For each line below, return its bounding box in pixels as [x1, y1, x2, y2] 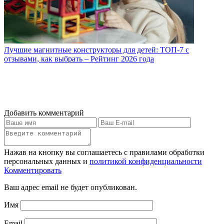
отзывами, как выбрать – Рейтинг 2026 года [4, 54, 154, 63]
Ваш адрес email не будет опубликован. [4, 183, 137, 192]
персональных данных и [4, 157, 89, 166]
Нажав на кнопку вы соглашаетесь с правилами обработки [4, 148, 204, 157]
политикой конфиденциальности [89, 157, 202, 166]
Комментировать [4, 166, 61, 175]
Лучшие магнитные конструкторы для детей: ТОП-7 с [4, 45, 189, 54]
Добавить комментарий [4, 108, 84, 117]
